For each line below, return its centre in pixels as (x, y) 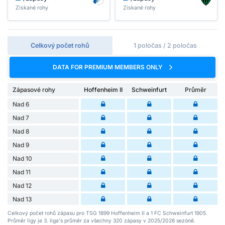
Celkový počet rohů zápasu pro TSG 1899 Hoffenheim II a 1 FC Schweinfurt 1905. (107, 213)
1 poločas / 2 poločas (165, 45)
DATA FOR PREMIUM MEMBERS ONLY (108, 67)
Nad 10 (22, 159)
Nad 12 (22, 186)
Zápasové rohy (34, 90)
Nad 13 (22, 199)
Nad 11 (22, 172)
